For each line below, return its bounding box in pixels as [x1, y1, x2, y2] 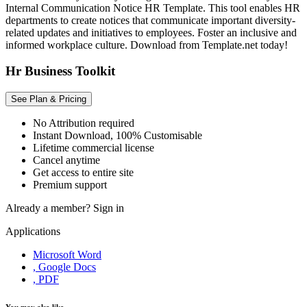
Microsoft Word [33, 249, 101, 261]
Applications [5, 225, 60, 238]
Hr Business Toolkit [5, 64, 115, 79]
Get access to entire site [33, 167, 134, 179]
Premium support [33, 179, 107, 191]
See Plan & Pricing [11, 94, 86, 105]
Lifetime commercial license [33, 142, 154, 154]
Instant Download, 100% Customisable [33, 130, 202, 142]
